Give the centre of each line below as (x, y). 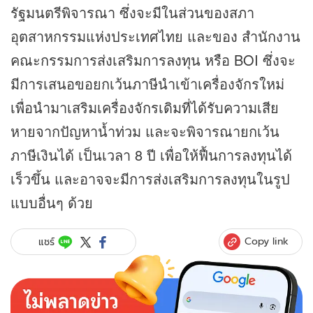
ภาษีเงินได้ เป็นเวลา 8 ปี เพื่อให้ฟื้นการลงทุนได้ (151, 155)
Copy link (267, 241)
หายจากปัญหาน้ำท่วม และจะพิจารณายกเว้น (145, 131)
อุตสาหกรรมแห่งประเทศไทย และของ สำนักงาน (155, 36)
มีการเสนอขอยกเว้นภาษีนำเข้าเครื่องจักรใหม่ (147, 84)
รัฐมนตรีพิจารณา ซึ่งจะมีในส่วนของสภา (132, 13)
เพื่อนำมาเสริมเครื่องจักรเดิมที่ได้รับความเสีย (145, 108)
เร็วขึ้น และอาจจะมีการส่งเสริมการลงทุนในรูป (150, 179)
